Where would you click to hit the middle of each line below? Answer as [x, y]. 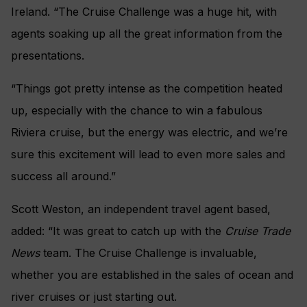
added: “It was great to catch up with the [118, 231]
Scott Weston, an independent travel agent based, [141, 209]
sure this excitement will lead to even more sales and [148, 155]
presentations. [48, 56]
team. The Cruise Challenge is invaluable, [148, 253]
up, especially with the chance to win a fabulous [137, 111]
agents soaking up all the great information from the [147, 34]
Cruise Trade [258, 231]
